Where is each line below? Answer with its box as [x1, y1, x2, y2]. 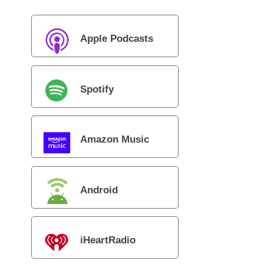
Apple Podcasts [80, 33, 153, 45]
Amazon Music [80, 134, 149, 146]
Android [80, 184, 118, 196]
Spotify [80, 84, 114, 95]
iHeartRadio [80, 235, 136, 246]
